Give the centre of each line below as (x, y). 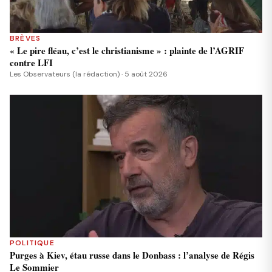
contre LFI (31, 63)
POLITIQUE (32, 243)
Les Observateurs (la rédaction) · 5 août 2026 (89, 74)
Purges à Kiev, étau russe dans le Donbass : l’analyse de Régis (132, 255)
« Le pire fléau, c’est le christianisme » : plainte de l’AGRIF (127, 51)
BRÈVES (25, 39)
